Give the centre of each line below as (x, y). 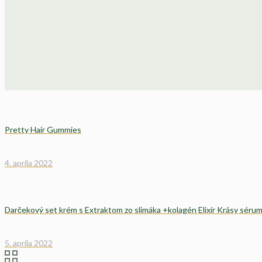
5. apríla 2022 (29, 243)
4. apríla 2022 (29, 163)
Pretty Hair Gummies (43, 130)
